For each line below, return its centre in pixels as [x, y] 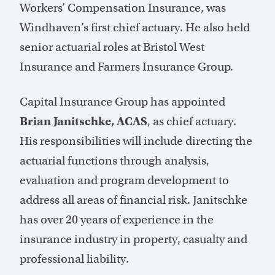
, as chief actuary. [192, 122]
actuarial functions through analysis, [114, 161]
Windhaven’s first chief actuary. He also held [135, 28]
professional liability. [74, 259]
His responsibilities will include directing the [136, 141]
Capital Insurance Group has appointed [122, 102]
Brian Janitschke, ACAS [83, 122]
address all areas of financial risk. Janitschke [134, 200]
